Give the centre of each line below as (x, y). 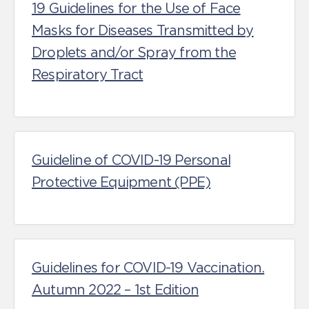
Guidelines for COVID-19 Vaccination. (148, 268)
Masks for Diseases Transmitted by (143, 30)
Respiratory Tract (88, 74)
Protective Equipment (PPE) (121, 182)
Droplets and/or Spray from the (134, 52)
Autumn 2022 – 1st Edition (115, 290)
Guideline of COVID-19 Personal (131, 160)
